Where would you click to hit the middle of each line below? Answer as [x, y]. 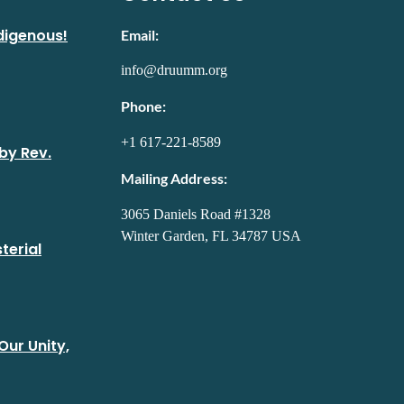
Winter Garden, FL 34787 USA [211, 236]
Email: [140, 35]
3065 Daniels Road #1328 [196, 214]
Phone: [143, 106]
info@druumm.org [174, 70]
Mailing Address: [174, 178]
